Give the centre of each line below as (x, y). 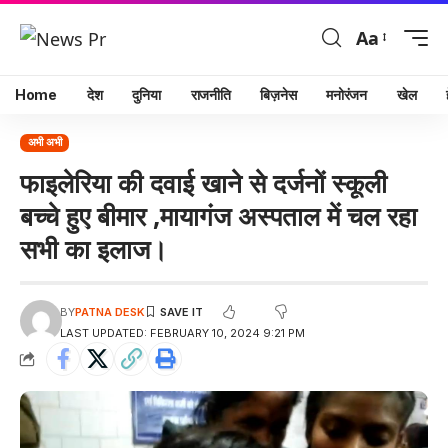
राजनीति (210, 94)
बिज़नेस (278, 94)
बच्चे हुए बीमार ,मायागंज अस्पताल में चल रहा (218, 215)
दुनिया (146, 94)
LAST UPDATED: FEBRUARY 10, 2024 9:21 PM (183, 332)
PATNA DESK (110, 311)
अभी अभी (44, 142)
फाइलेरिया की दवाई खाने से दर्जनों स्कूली (203, 182)
